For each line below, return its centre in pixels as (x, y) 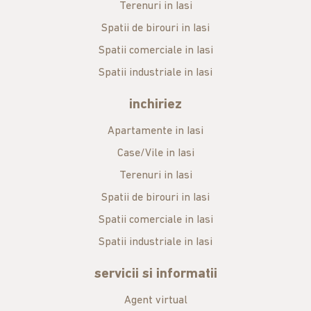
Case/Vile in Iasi (155, 153)
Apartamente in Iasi (155, 131)
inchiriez (155, 105)
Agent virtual (155, 301)
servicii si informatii (155, 274)
